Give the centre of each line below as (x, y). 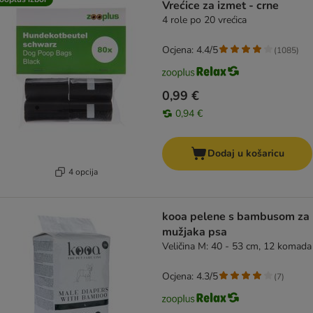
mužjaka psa (195, 232)
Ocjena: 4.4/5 (190, 50)
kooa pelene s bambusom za (236, 217)
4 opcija (83, 172)
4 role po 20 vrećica (204, 20)
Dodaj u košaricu (246, 154)
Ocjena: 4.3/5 (190, 277)
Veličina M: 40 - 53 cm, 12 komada (237, 247)
